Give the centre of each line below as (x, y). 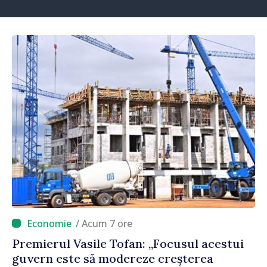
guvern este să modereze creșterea (113, 258)
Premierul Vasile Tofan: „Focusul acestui (128, 243)
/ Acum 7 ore (107, 223)
